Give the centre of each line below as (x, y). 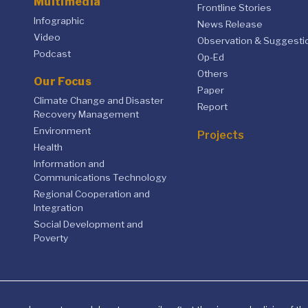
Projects (220, 135)
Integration (58, 207)
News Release (230, 24)
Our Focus (63, 81)
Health (48, 147)
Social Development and (88, 224)
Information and (69, 163)
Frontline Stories (234, 7)
